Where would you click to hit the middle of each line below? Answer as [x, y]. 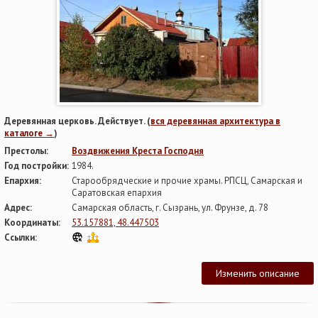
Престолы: [26, 150]
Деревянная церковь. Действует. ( [77, 121]
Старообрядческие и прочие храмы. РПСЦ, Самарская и [187, 180]
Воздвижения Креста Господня [138, 150]
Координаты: [32, 222]
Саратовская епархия [117, 192]
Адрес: [18, 207]
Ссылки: [21, 237]
